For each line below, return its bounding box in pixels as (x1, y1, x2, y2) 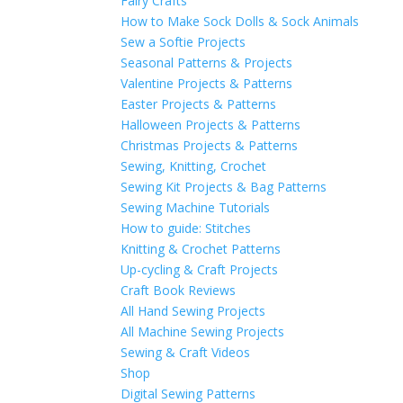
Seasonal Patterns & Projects (121, 54, 293, 71)
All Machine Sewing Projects (121, 323, 285, 340)
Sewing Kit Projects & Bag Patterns (121, 178, 327, 195)
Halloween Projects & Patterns (121, 116, 301, 133)
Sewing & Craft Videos (121, 344, 251, 361)
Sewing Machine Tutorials (121, 199, 271, 216)
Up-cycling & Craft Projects (121, 261, 279, 278)
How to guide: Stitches (121, 219, 252, 237)
